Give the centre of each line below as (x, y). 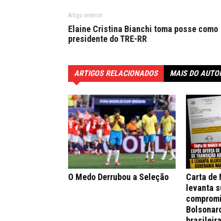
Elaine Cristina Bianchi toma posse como (143, 29)
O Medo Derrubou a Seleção (118, 177)
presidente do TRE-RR (108, 39)
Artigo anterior (85, 16)
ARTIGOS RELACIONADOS (116, 74)
